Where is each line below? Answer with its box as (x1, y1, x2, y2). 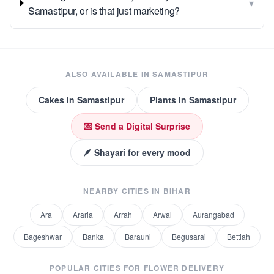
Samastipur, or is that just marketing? (28, 4, 180, 18)
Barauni (125, 231, 151, 242)
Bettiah (227, 231, 250, 242)
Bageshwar (24, 231, 62, 242)
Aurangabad (192, 209, 234, 220)
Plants (149, 94, 176, 106)
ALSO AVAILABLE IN (65, 68, 153, 80)
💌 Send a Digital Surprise (84, 120, 190, 132)
